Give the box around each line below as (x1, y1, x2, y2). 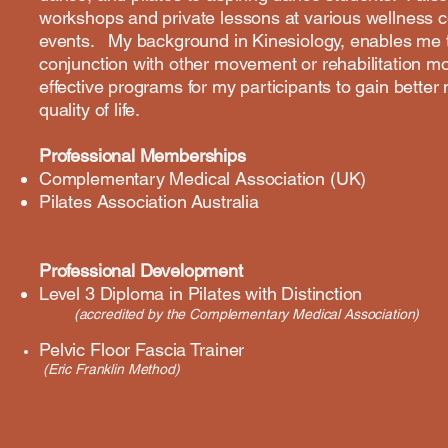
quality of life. (39, 99, 141, 120)
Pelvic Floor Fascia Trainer (39, 339, 245, 360)
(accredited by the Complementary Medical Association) (39, 306, 420, 322)
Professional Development (39, 260, 243, 281)
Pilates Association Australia (39, 191, 259, 212)
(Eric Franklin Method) (42, 361, 180, 377)
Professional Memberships (39, 145, 246, 166)
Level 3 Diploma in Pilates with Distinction (39, 283, 363, 304)
